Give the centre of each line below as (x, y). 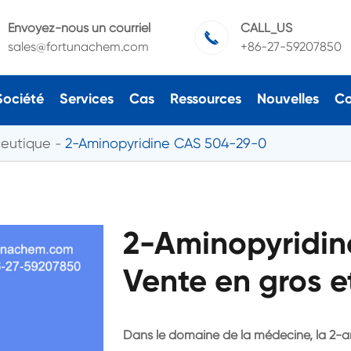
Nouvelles (288, 98)
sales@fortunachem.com (78, 47)
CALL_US (266, 28)
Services (86, 98)
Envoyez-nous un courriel (79, 28)
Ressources (205, 98)
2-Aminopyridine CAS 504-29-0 (166, 143)
